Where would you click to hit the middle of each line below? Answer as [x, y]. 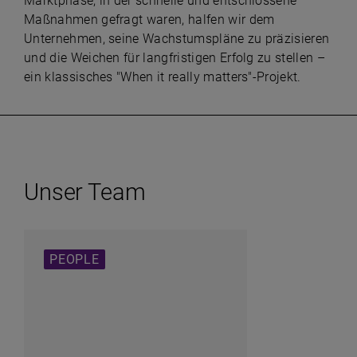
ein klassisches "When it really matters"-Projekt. [163, 77]
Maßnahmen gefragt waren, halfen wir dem [149, 20]
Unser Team [85, 192]
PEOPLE [75, 259]
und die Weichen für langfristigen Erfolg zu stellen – [175, 58]
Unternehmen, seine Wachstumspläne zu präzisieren [177, 39]
